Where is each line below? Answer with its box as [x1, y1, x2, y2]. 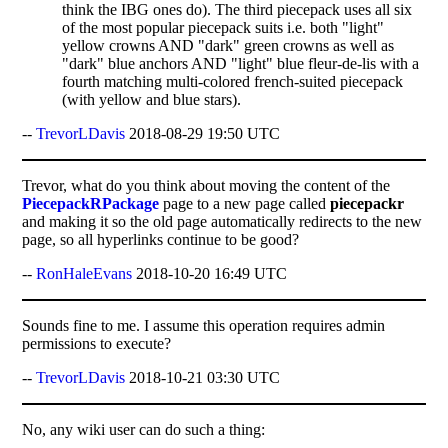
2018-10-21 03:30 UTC [125, 368, 281, 386]
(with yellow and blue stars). [62, 90, 242, 108]
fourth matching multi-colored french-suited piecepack [62, 72, 404, 90]
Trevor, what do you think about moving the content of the [22, 176, 391, 194]
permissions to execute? [22, 334, 172, 352]
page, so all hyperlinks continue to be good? [22, 230, 300, 248]
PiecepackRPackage [22, 194, 160, 212]
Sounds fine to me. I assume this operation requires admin [22, 316, 386, 334]
